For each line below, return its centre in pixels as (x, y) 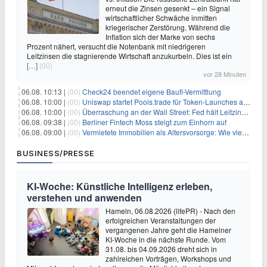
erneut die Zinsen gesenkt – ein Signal (168, 8)
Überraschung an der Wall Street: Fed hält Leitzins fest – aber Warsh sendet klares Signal (162, 112)
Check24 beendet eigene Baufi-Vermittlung (152, 92)
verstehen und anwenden (84, 198)
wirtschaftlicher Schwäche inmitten (161, 18)
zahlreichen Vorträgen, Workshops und (168, 259)
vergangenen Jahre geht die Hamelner (168, 230)
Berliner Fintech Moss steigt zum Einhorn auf (154, 122)
